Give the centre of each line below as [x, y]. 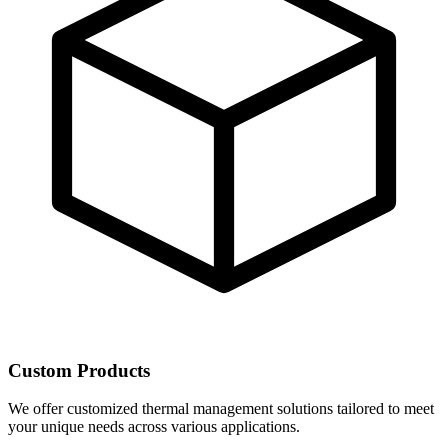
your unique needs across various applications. [154, 427]
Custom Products [79, 370]
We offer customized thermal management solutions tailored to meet [221, 409]
